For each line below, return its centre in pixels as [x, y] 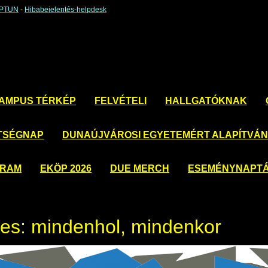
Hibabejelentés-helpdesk [66, 10]
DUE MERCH [140, 168]
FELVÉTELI [121, 101]
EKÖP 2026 [66, 168]
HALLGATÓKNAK [206, 101]
